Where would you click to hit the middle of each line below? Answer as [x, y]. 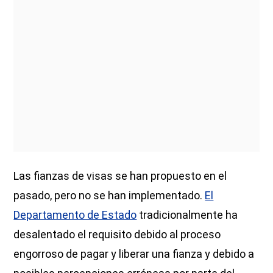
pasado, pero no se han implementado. [109, 195]
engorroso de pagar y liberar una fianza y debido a [134, 253]
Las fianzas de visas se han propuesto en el [120, 175]
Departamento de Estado [75, 214]
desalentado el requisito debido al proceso [117, 234]
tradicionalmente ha [187, 214]
